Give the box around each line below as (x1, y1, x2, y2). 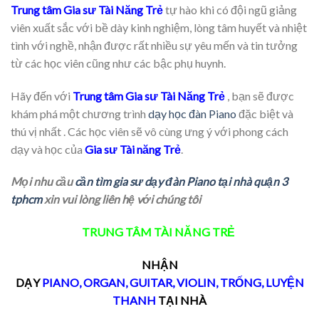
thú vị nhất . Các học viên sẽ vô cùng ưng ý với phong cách (11, 124, 288, 138)
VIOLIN (176, 275, 216, 289)
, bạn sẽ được (225, 88, 294, 103)
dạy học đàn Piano (148, 106, 236, 120)
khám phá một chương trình (11, 106, 148, 120)
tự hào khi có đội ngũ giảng (163, 2, 297, 16)
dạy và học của (11, 142, 85, 156)
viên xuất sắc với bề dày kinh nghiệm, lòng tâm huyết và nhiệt (11, 20, 307, 34)
